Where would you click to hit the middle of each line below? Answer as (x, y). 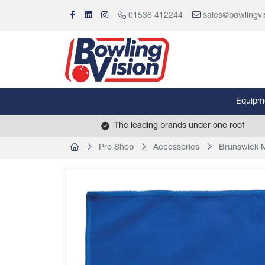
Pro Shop (116, 148)
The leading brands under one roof (179, 126)
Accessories (176, 148)
